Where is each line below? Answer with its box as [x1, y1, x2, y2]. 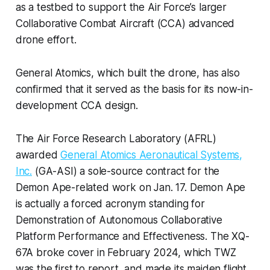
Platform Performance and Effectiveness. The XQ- [15, 230, 250, 243]
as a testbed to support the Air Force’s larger [15, 1, 227, 14]
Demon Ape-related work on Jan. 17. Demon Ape [15, 181, 246, 194]
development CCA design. [15, 99, 138, 112]
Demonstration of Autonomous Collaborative [15, 214, 222, 227]
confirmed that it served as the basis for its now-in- [15, 83, 253, 96]
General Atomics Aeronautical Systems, [60, 149, 243, 162]
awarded [15, 149, 61, 162]
